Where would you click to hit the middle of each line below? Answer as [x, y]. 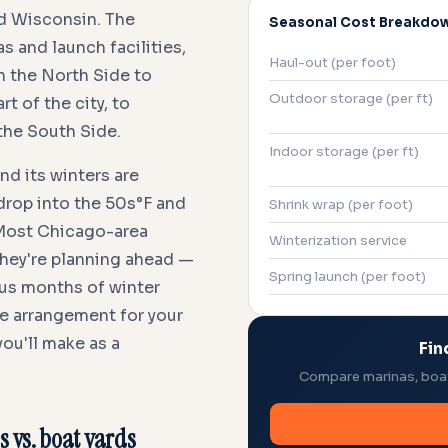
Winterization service [338, 240]
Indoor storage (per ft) [344, 151]
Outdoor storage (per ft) [351, 98]
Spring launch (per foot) [347, 276]
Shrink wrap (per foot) [341, 204]
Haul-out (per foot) [332, 62]
